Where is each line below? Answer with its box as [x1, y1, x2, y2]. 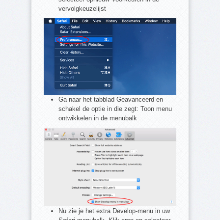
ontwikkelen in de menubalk [58, 114, 137, 122]
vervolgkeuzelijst [58, 5, 106, 13]
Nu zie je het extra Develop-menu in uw [58, 207, 170, 215]
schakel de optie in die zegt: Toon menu [58, 105, 172, 113]
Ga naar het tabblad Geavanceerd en [58, 96, 163, 104]
